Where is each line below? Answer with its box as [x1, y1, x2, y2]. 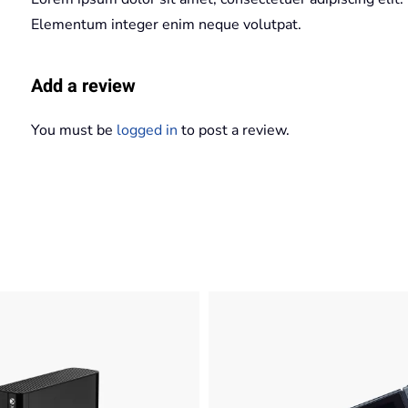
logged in [117, 120, 178, 140]
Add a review [31, 73, 136, 99]
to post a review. [178, 120, 290, 140]
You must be [31, 120, 117, 140]
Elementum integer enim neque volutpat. [31, 15, 301, 35]
